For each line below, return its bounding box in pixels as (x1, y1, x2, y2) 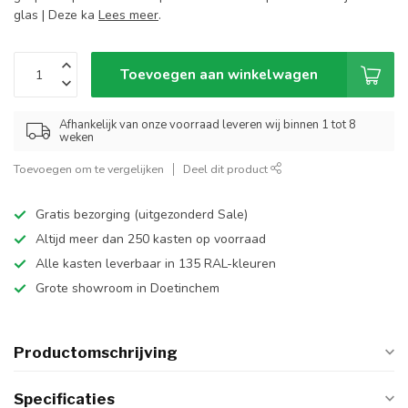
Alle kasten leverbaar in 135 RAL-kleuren (36, 255, 276, 273)
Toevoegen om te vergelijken (14, 161, 164, 178)
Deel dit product (183, 161, 270, 178)
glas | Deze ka (14, 6, 98, 25)
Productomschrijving (14, 343, 178, 362)
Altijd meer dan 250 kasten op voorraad (36, 230, 266, 249)
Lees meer (98, 6, 158, 25)
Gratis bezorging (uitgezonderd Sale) (36, 206, 248, 224)
